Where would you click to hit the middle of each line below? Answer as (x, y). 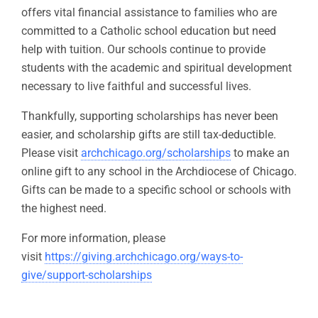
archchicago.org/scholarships (156, 153)
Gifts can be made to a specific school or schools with (156, 190)
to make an (260, 153)
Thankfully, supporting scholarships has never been (150, 116)
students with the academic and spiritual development (157, 68)
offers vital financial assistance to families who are (149, 13)
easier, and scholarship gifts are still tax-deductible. (149, 135)
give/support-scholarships (87, 275)
